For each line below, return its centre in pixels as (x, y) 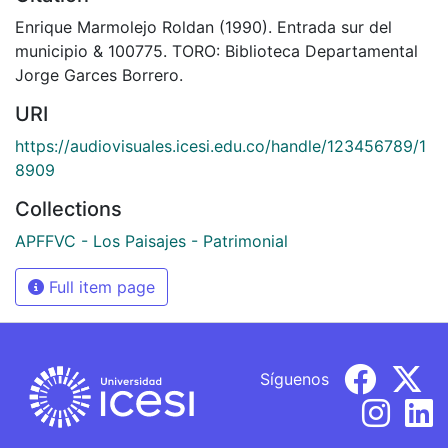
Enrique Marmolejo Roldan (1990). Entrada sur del (203, 26)
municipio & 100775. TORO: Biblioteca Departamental (216, 50)
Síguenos (294, 378)
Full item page (99, 286)
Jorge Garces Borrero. (99, 74)
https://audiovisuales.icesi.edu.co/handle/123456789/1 (220, 145)
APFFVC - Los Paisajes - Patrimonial (151, 240)
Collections (68, 208)
